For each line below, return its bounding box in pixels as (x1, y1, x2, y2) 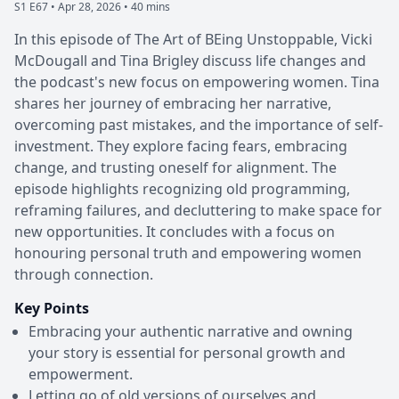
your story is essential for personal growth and (28, 342, 346, 362)
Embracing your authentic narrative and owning (28, 321, 353, 341)
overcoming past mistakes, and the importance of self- (14, 114, 383, 134)
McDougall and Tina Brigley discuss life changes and (14, 50, 366, 70)
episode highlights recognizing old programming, (14, 178, 350, 199)
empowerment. (28, 363, 133, 384)
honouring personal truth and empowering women (14, 242, 362, 263)
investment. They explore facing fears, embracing (14, 135, 347, 156)
